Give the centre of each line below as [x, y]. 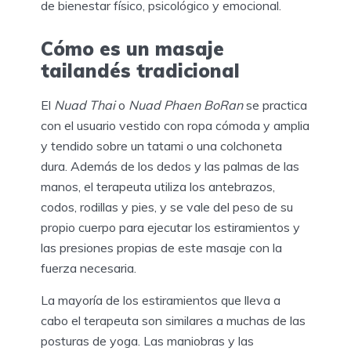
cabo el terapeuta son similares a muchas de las [173, 321]
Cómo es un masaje [132, 49]
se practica [275, 105]
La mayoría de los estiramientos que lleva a [161, 300]
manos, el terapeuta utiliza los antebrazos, [158, 187]
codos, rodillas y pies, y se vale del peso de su [167, 207]
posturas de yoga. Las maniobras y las [147, 341]
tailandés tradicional [140, 71]
